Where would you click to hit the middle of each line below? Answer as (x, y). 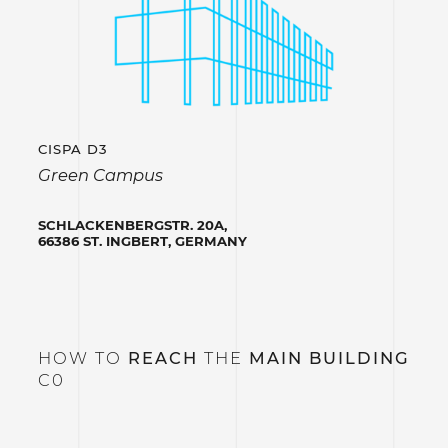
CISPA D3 (72, 149)
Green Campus (100, 174)
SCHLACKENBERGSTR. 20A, (132, 224)
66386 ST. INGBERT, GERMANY (142, 240)
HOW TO (82, 358)
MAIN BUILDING (329, 358)
